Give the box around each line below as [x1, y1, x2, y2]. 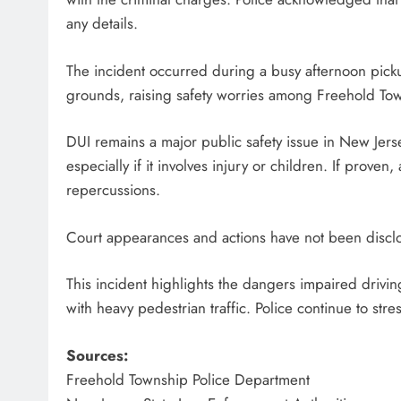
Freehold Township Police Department [66, 368, 310, 390]
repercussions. [66, 179, 160, 201]
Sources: [66, 344, 128, 366]
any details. [66, 13, 138, 35]
